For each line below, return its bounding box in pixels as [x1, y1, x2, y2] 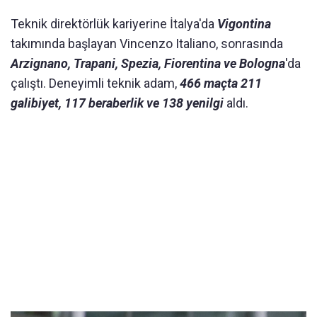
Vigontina [217, 16, 271, 32]
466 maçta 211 [180, 76, 262, 91]
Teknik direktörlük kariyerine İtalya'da [11, 16, 217, 32]
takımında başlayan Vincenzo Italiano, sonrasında [11, 36, 283, 52]
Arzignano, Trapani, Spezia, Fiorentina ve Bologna [11, 56, 285, 71]
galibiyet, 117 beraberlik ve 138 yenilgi [11, 96, 224, 111]
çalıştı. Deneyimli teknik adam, [11, 76, 180, 91]
